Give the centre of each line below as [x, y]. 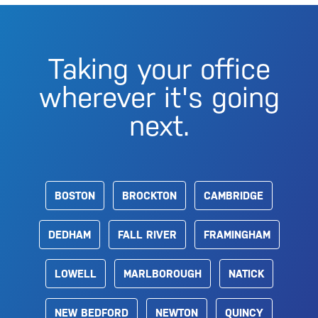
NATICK [246, 274]
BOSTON [75, 196]
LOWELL [75, 274]
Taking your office [159, 69]
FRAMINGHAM [237, 235]
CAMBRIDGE [234, 196]
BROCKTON [149, 196]
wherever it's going [159, 97]
